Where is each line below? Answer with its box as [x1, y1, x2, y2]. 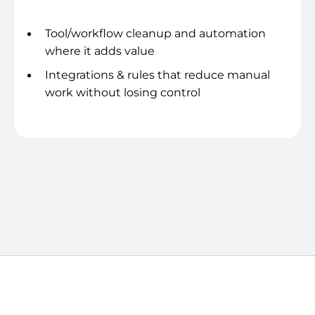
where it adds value [45, 44, 155, 58]
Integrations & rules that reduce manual [45, 67, 270, 82]
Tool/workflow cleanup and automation [45, 26, 266, 40]
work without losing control [45, 85, 200, 99]
